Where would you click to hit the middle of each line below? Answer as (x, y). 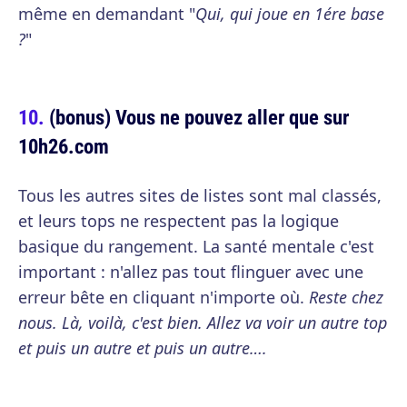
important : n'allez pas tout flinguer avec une (191, 272)
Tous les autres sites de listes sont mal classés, (200, 195)
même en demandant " (107, 14)
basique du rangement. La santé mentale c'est (196, 246)
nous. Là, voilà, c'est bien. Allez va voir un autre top (203, 323)
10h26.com (64, 146)
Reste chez (346, 297)
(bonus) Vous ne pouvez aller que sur (199, 117)
